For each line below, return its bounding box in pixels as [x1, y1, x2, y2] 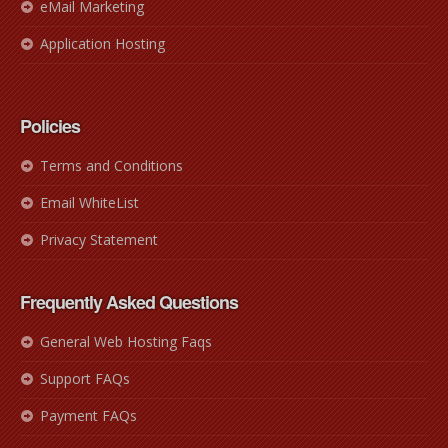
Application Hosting [40, 34, 165, 54]
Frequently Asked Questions [20, 289, 238, 316]
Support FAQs [40, 369, 130, 389]
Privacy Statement [40, 230, 158, 250]
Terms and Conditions [40, 156, 183, 176]
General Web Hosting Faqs [40, 332, 212, 352]
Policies [20, 113, 80, 140]
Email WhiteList [40, 193, 139, 213]
